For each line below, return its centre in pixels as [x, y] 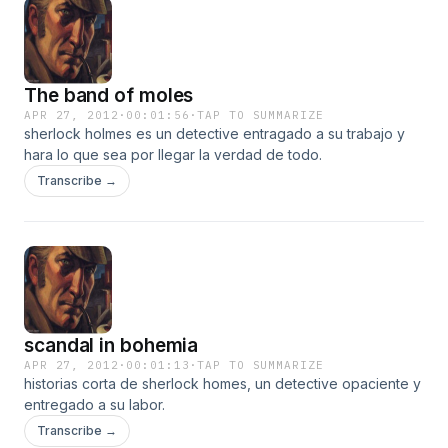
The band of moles [109, 95]
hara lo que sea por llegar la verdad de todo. [173, 154]
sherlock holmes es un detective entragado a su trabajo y [214, 133]
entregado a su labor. [94, 404]
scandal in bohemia [111, 345]
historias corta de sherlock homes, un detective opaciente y [222, 383]
